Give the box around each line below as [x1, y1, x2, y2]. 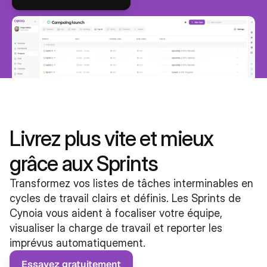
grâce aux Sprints [10, 151, 158, 176]
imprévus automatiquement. [10, 237, 145, 249]
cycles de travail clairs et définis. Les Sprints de [10, 192, 241, 204]
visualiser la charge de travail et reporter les [10, 222, 222, 234]
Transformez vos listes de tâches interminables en [10, 177, 253, 190]
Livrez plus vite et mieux [10, 126, 214, 151]
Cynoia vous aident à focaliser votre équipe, [10, 207, 222, 219]
